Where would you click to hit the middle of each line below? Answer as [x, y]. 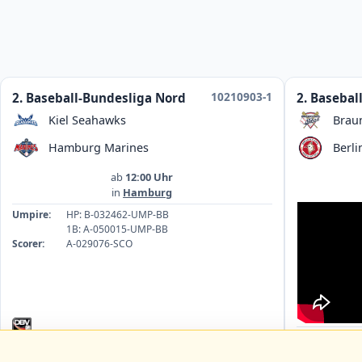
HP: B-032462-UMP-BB [117, 215]
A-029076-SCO [99, 243]
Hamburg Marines [98, 147]
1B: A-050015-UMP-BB [117, 229]
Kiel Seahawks [87, 120]
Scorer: [28, 243]
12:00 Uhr [149, 177]
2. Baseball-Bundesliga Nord [99, 97]
